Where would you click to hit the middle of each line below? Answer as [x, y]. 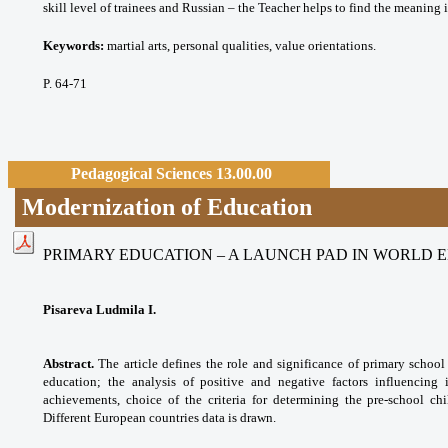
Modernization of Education [167, 206]
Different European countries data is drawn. [159, 417]
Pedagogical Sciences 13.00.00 [171, 173]
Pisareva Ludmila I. [99, 309]
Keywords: [73, 45]
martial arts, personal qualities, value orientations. [241, 45]
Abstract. [68, 363]
